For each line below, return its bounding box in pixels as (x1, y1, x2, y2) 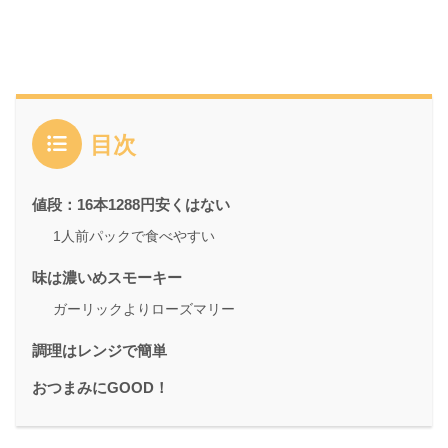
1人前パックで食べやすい (53, 227, 215, 244)
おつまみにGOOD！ (32, 378, 169, 396)
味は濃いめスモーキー (32, 268, 182, 286)
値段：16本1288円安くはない (32, 195, 230, 213)
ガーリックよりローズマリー (53, 300, 235, 317)
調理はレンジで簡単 (32, 341, 167, 359)
